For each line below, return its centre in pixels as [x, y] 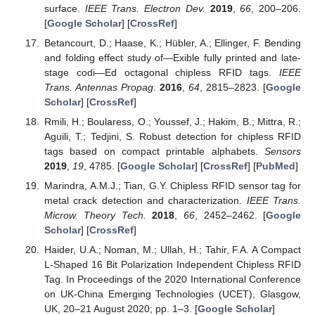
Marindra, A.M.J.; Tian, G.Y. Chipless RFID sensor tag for [172, 186]
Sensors [283, 151]
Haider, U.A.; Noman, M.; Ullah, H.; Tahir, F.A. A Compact [172, 250]
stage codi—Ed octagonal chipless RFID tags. [161, 72]
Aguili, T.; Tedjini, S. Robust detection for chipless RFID [172, 136]
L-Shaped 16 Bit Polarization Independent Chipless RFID [172, 265]
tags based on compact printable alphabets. [154, 151]
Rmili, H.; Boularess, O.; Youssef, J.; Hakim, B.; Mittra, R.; [172, 121]
